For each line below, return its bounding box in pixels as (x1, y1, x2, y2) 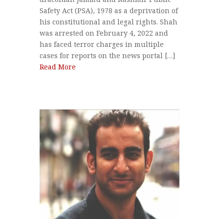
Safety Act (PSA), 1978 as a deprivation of (39, 6, 178, 16)
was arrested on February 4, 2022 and (39, 28, 168, 38)
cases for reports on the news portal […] (39, 51, 175, 61)
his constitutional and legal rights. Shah (39, 17, 177, 27)
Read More (39, 62, 76, 72)
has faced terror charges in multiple (39, 40, 164, 49)
